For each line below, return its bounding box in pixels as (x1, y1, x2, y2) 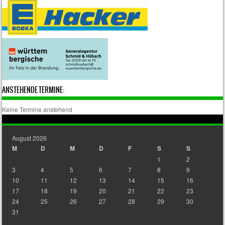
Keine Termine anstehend (2, 105, 73, 114)
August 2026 (12, 134, 47, 143)
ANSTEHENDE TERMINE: (2, 84, 65, 95)
